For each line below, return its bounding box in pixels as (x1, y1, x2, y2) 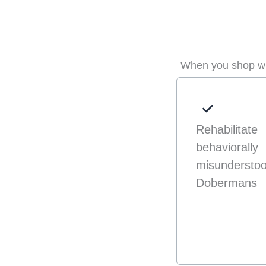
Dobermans (196, 176, 258, 189)
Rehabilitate (196, 122, 258, 136)
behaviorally (196, 140, 259, 154)
